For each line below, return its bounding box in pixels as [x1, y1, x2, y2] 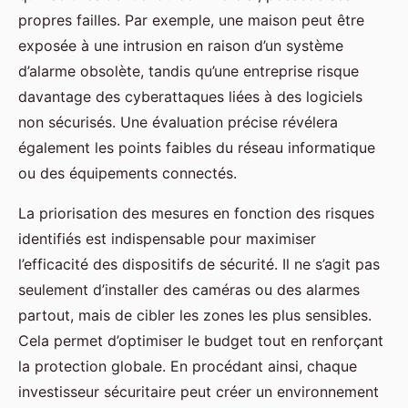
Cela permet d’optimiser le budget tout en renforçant [18, 331, 383, 350]
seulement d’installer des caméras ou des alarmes [18, 280, 360, 299]
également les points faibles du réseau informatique [18, 138, 375, 157]
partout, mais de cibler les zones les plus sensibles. [18, 305, 372, 324]
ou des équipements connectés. [18, 163, 237, 182]
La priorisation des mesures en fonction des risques [18, 203, 374, 222]
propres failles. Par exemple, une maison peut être [18, 10, 364, 29]
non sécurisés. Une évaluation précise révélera [18, 112, 338, 131]
